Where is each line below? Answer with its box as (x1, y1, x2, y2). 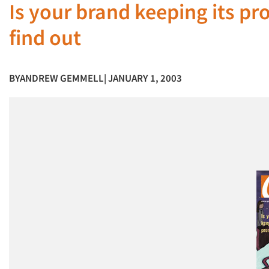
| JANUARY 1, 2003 (104, 71, 182, 85)
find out (9, 24, 81, 51)
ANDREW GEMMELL (20, 71, 104, 85)
